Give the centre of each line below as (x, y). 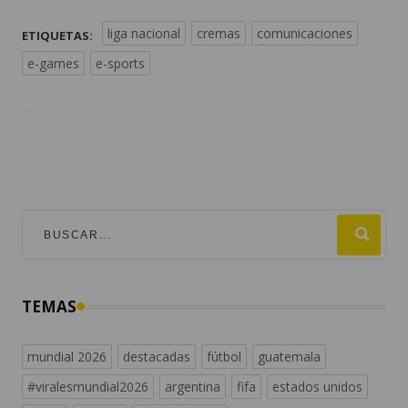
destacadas (157, 357)
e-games (53, 64)
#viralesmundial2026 (88, 387)
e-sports (120, 64)
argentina (193, 387)
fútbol (224, 357)
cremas (219, 34)
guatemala (289, 357)
